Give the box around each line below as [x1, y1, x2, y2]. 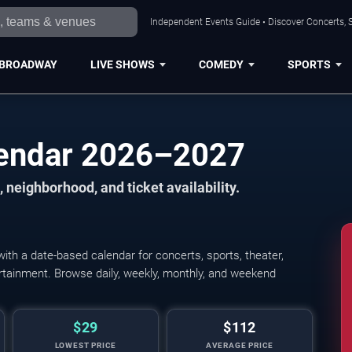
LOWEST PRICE [54, 341, 117, 350]
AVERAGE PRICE [205, 341, 274, 350]
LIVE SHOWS [90, 57, 155, 71]
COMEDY [198, 57, 244, 71]
